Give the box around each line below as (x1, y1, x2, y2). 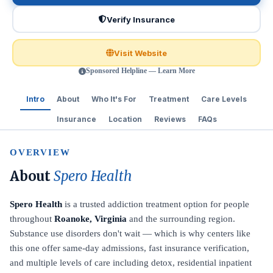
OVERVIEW (10, 147, 71, 157)
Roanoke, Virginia (54, 214, 127, 224)
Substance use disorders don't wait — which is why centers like (10, 229, 250, 238)
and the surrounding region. (127, 214, 235, 224)
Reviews (154, 115, 186, 124)
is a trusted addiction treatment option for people (62, 199, 249, 209)
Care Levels (201, 94, 247, 104)
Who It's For (91, 94, 136, 104)
